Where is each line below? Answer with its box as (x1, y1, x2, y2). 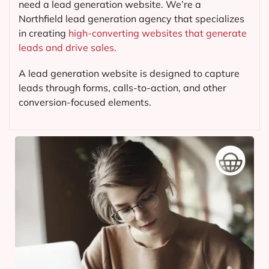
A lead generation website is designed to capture (19, 67, 240, 80)
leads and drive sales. (19, 41, 116, 54)
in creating (19, 27, 68, 40)
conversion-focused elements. (19, 96, 151, 109)
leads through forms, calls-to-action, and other (19, 82, 226, 94)
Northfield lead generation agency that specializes (19, 13, 244, 25)
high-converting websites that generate (68, 27, 247, 40)
